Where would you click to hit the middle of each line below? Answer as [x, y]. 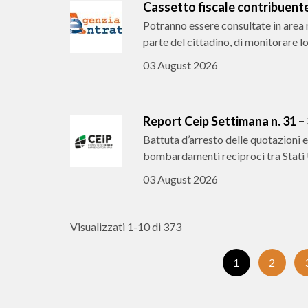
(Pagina [267, 255]
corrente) [271, 271]
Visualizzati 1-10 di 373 [126, 227]
